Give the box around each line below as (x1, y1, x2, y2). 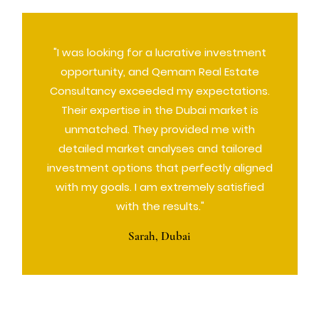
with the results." (115, 199, 204, 214)
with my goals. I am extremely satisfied (56, 179, 264, 194)
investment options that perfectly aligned (47, 160, 273, 175)
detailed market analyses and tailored (58, 141, 262, 156)
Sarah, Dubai (128, 229, 191, 244)
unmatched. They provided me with (65, 122, 255, 137)
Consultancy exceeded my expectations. (50, 83, 270, 98)
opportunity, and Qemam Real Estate (61, 64, 259, 79)
